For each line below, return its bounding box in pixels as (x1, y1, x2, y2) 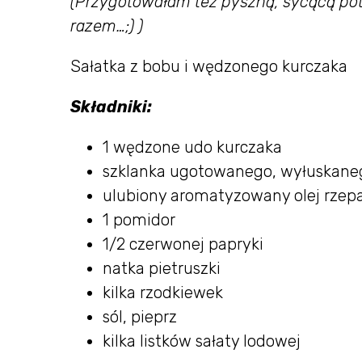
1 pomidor (103, 210, 175, 229)
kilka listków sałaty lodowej (103, 331, 301, 351)
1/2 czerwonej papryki (103, 234, 263, 254)
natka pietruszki (103, 259, 221, 278)
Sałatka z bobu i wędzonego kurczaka (70, 57, 347, 76)
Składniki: (70, 97, 152, 116)
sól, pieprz (103, 307, 177, 326)
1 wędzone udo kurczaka (103, 137, 282, 157)
